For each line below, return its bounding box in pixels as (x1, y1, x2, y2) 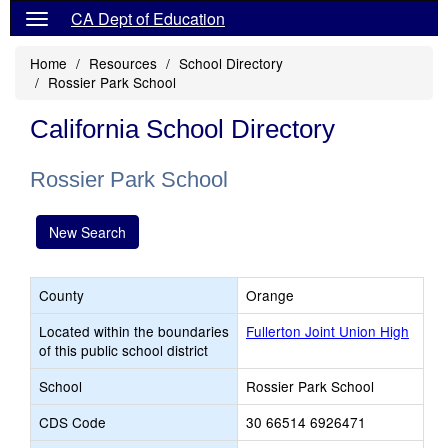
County (39, 285, 84, 305)
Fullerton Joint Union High (246, 321, 409, 341)
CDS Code (39, 412, 106, 432)
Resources (89, 53, 157, 73)
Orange (246, 285, 294, 305)
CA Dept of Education (71, 7, 225, 30)
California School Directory (30, 114, 335, 144)
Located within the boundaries (39, 321, 229, 341)
